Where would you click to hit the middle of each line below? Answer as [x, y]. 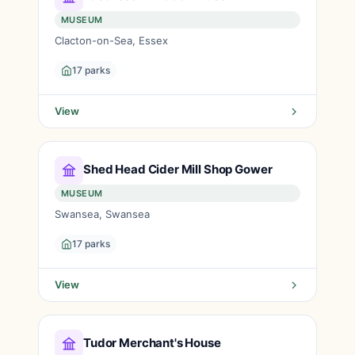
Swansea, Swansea [102, 214]
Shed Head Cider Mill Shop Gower [178, 169]
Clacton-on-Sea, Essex [111, 40]
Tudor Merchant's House [152, 342]
